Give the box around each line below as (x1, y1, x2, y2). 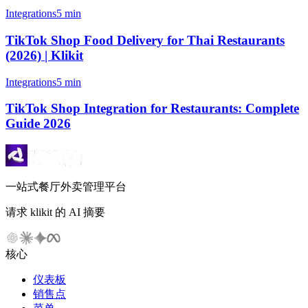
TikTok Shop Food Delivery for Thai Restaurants (5, 32, 285, 47)
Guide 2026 (5, 116, 71, 131)
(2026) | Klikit (5, 47, 83, 63)
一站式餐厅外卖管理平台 (5, 180, 126, 192)
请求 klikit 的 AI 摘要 (5, 206, 105, 218)
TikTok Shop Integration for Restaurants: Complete (5, 101, 299, 116)
